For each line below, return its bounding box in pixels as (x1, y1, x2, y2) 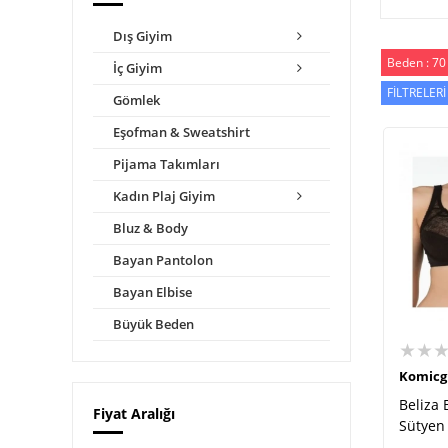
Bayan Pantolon (113, 251, 213, 269)
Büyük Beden (113, 315, 194, 333)
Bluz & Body (113, 219, 188, 237)
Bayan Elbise (113, 283, 192, 301)
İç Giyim (113, 59, 162, 77)
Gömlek (113, 91, 160, 109)
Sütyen (398, 416, 445, 436)
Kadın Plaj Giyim (113, 187, 215, 205)
